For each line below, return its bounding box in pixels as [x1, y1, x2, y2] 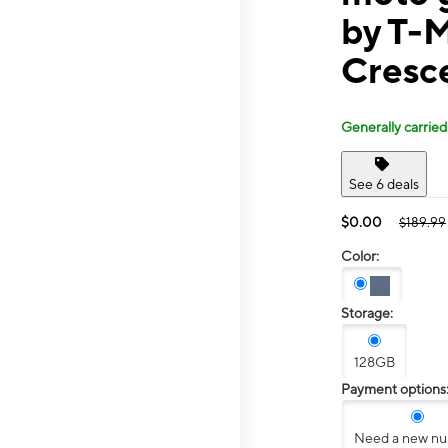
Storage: [341, 305, 393, 322]
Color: [341, 247, 379, 264]
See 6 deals [349, 175, 419, 192]
